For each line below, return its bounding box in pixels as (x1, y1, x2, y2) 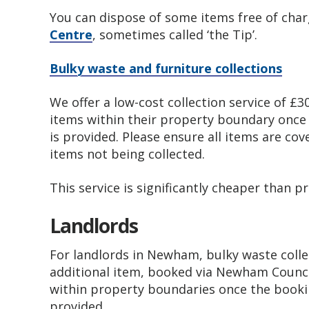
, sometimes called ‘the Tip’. (92, 26, 257, 43)
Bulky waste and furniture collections (50, 60, 282, 77)
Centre (50, 26, 92, 43)
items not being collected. (50, 146, 205, 162)
